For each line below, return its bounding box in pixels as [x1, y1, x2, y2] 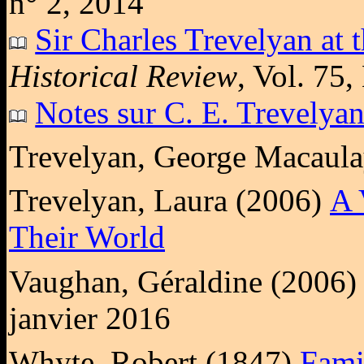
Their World [9, 219, 165, 255]
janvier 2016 [9, 300, 171, 336]
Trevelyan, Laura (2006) [9, 183, 330, 219]
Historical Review [9, 58, 237, 93]
